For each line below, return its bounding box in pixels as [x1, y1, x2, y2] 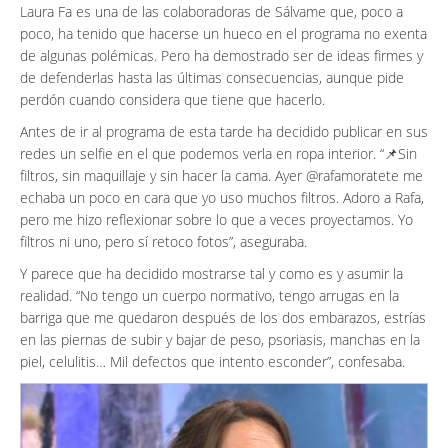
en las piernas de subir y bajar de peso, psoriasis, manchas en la [20, 330, 420, 349]
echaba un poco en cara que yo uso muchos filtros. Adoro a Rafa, [20, 188, 424, 207]
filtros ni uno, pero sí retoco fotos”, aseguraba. [20, 232, 307, 251]
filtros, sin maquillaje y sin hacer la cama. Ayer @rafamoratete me [20, 166, 423, 185]
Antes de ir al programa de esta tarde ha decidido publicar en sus [20, 122, 428, 141]
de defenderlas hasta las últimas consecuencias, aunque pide [20, 68, 404, 87]
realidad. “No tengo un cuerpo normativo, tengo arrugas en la [20, 286, 399, 305]
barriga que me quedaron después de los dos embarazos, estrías [20, 308, 426, 327]
